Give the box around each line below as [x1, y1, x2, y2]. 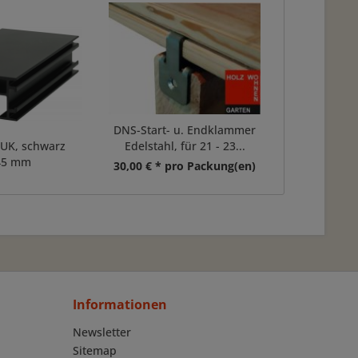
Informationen [73, 296, 167, 313]
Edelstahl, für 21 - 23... [124, 138, 245, 153]
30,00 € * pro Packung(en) [113, 158, 257, 173]
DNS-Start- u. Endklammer [113, 122, 257, 137]
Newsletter [73, 324, 131, 340]
